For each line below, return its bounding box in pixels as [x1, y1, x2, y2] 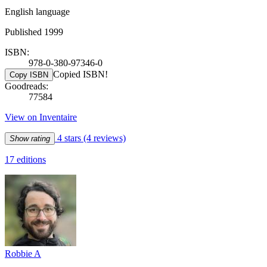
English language [5, 6, 70, 17]
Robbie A [5, 248, 41, 259]
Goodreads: [5, 80, 48, 91]
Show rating [10, 133, 50, 143]
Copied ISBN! [53, 69, 108, 79]
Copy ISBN [10, 70, 48, 79]
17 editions [5, 154, 46, 164]
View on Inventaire [5, 111, 77, 122]
